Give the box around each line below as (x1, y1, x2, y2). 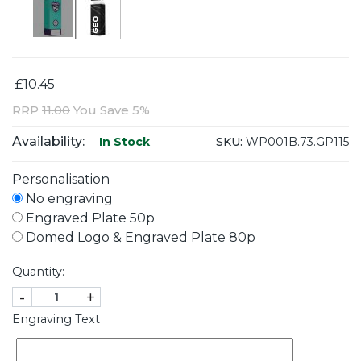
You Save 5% (70, 102, 150, 118)
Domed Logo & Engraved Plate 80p (23, 230, 255, 246)
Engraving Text (12, 312, 100, 327)
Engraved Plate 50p (23, 210, 155, 226)
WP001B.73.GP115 (243, 134, 349, 149)
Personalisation (12, 172, 110, 188)
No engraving (23, 191, 113, 207)
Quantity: (12, 264, 64, 280)
